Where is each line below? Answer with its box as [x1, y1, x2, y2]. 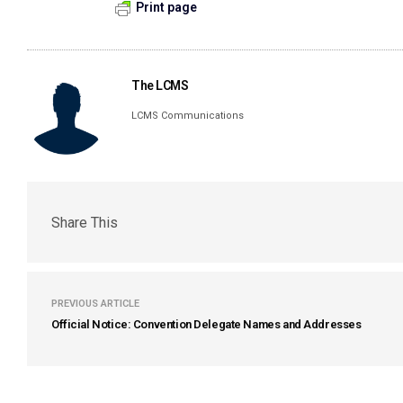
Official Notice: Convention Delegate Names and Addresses [51, 318, 362, 331]
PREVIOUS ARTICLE [51, 298, 139, 309]
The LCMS [131, 78, 189, 93]
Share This [51, 213, 118, 231]
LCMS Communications [131, 110, 245, 121]
